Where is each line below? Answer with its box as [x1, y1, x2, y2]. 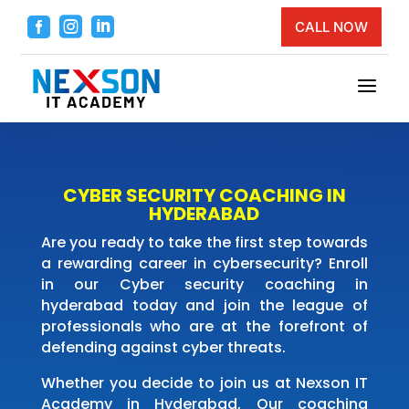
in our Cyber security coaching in [40, 274, 369, 296]
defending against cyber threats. [40, 337, 286, 359]
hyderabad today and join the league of [40, 295, 369, 317]
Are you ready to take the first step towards [40, 232, 369, 254]
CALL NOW [294, 18, 368, 36]
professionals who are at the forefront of [40, 316, 369, 338]
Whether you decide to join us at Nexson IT [40, 372, 369, 394]
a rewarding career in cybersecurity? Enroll [40, 253, 369, 275]
